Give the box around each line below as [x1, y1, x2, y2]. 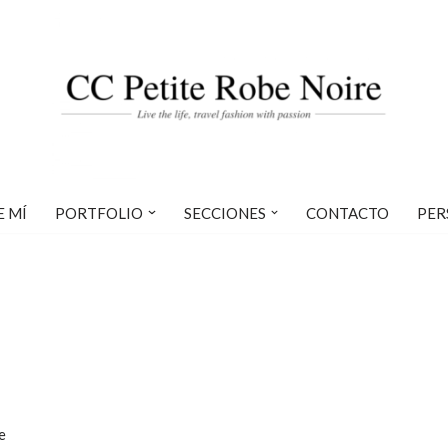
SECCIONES [183, 203, 266, 222]
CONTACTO [306, 203, 389, 222]
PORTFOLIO [55, 203, 143, 222]
